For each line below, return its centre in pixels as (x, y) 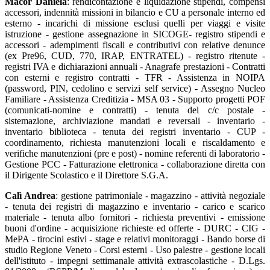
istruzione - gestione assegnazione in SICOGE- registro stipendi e (135, 34)
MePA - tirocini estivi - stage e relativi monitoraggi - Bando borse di (135, 239)
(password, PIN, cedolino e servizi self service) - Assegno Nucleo (135, 89)
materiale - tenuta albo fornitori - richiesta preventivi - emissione (135, 218)
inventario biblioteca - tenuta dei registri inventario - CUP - (135, 132)
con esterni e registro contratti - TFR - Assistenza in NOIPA (135, 78)
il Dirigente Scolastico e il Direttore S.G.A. (88, 175)
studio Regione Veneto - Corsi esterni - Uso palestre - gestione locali (135, 250)
